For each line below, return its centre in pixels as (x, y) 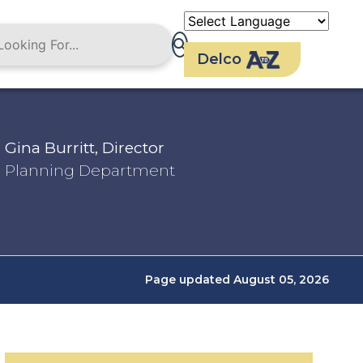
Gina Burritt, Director (85, 148)
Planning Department (90, 171)
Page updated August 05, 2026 (237, 280)
